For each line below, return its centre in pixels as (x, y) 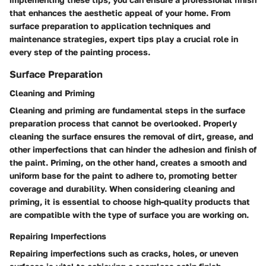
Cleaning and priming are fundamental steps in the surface (127, 110)
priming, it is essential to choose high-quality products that (130, 201)
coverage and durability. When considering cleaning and (122, 188)
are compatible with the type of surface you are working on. (129, 214)
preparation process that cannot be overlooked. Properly (123, 123)
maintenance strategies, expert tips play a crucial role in (124, 39)
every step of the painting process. (80, 52)
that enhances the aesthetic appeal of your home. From (120, 12)
